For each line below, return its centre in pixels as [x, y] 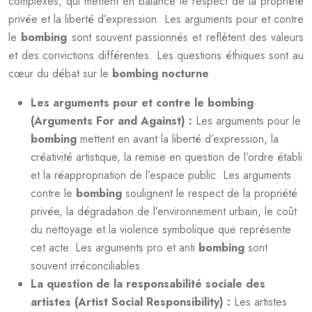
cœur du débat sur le [60, 73]
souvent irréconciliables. [87, 266]
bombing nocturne [162, 73]
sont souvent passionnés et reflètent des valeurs [187, 37]
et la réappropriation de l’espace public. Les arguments [161, 175]
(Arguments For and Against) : [113, 121]
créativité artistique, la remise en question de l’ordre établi [166, 157]
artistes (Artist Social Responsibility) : [132, 302]
